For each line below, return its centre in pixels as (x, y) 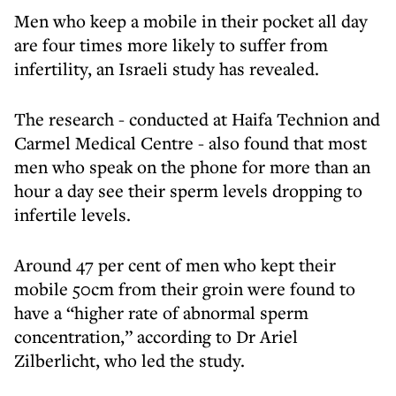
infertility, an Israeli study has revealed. (167, 69)
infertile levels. (72, 214)
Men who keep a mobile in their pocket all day (191, 21)
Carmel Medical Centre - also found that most (190, 143)
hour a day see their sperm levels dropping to (188, 190)
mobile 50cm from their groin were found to (185, 289)
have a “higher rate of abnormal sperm (161, 312)
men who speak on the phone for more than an (192, 167)
